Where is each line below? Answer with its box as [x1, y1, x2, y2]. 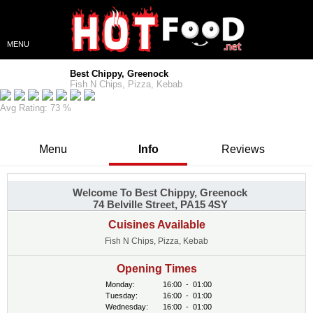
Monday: [105, 280, 137, 289]
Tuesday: [105, 291, 140, 300]
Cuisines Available [108, 219, 205, 231]
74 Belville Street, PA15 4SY [92, 198, 228, 210]
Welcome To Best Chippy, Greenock [73, 187, 247, 198]
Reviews [221, 143, 265, 155]
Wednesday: [105, 303, 150, 311]
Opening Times [116, 263, 197, 275]
